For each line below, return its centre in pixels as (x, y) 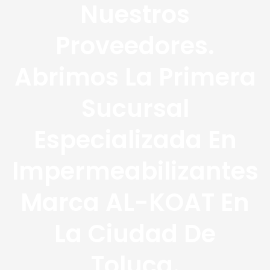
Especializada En (135, 140)
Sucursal (135, 108)
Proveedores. (135, 46)
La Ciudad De (135, 234)
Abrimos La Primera (135, 77)
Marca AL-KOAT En (135, 202)
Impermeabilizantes (135, 171)
